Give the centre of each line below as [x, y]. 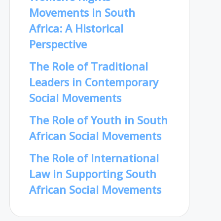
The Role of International [94, 158]
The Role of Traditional [88, 67]
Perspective [58, 44]
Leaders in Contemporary [93, 82]
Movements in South [82, 13]
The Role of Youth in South [98, 120]
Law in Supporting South [92, 174]
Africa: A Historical [76, 29]
